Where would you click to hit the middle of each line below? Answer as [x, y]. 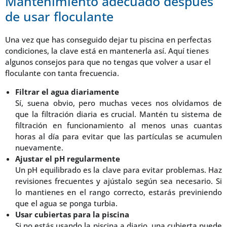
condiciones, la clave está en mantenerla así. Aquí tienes [107, 51]
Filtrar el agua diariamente [67, 91]
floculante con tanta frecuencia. [62, 73]
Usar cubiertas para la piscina [72, 214]
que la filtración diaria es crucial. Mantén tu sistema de [119, 114]
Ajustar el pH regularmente [68, 158]
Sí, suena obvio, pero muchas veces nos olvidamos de [119, 103]
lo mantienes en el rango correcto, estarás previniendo [119, 192]
